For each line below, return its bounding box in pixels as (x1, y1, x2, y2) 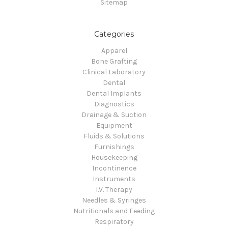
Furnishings (94, 142, 134, 151)
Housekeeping (91, 153, 137, 162)
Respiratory (94, 217, 134, 226)
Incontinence (92, 163, 136, 173)
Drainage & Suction (81, 110, 147, 119)
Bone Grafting (91, 56, 137, 66)
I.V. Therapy (96, 185, 132, 194)
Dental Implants (87, 89, 141, 98)
